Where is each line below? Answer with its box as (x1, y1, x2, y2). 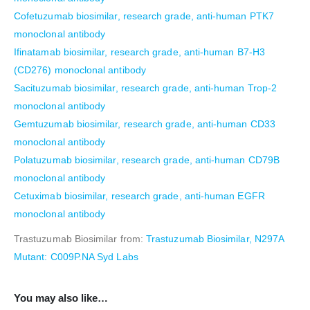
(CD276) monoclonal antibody (14, 64, 146, 75)
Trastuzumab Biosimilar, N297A (146, 232, 284, 244)
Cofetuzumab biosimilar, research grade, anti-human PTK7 (14, 10, 274, 21)
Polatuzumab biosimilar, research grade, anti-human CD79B (14, 154, 280, 165)
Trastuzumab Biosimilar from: (14, 232, 147, 244)
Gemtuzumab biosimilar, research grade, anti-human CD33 (14, 118, 275, 129)
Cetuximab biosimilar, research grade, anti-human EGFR (14, 190, 265, 201)
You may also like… (14, 293, 108, 304)
